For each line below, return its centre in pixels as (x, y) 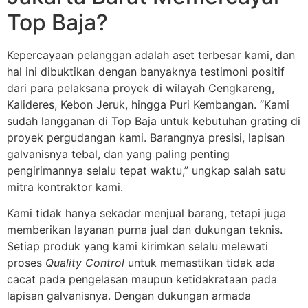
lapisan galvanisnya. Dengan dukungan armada (129, 296)
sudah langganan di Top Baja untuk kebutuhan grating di (154, 121)
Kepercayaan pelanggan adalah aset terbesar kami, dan (151, 55)
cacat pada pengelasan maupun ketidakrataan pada (142, 279)
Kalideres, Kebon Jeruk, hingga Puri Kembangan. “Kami (148, 104)
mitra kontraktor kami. (65, 187)
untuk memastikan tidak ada (200, 263)
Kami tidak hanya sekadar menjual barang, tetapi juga (146, 213)
